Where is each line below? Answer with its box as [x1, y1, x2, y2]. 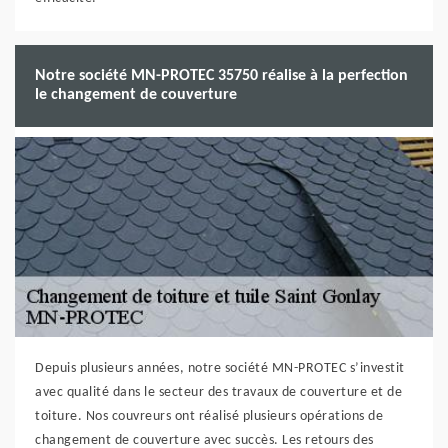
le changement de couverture [35, 87, 237, 103]
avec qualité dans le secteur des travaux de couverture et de [35, 385, 402, 400]
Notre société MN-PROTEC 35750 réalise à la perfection [35, 68, 408, 84]
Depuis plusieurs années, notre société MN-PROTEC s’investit [35, 361, 405, 376]
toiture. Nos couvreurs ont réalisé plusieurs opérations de [35, 409, 383, 424]
